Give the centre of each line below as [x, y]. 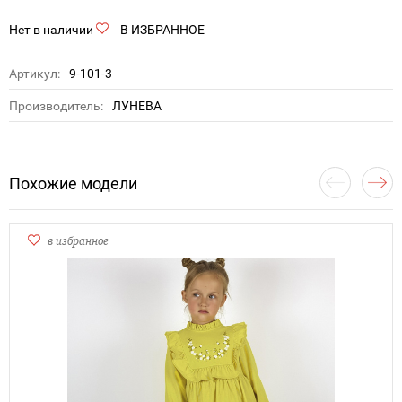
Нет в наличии [51, 30]
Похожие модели [73, 184]
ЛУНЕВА [137, 106]
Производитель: [56, 106]
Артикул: [35, 74]
